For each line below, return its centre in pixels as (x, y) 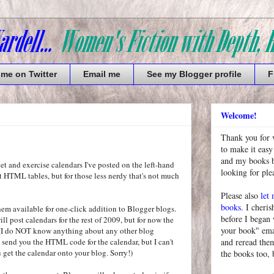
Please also (241, 196)
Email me (102, 74)
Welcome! (239, 116)
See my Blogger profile (194, 74)
